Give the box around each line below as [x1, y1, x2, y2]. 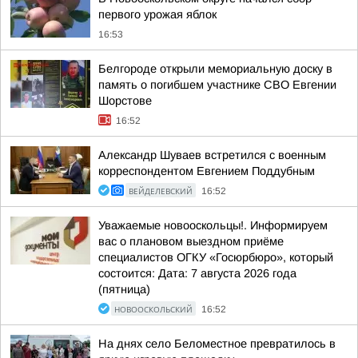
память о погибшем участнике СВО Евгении [98, 78, 336, 91]
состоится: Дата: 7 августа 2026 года [98, 267, 296, 280]
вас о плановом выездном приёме [98, 235, 284, 248]
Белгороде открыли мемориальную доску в [98, 62, 332, 75]
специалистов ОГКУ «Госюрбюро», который [98, 251, 333, 264]
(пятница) [98, 283, 150, 296]
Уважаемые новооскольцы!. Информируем [98, 219, 328, 232]
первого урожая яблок [98, 8, 217, 21]
